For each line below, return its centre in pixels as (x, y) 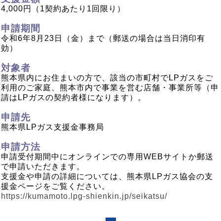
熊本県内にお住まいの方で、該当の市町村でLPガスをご (107, 78)
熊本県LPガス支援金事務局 (53, 127)
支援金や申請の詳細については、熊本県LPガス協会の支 (107, 177)
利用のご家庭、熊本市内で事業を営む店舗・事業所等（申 (110, 88)
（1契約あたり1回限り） (78, 9)
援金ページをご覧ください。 (55, 186)
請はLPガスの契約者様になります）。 (74, 98)
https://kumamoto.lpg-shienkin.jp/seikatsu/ (84, 196)
